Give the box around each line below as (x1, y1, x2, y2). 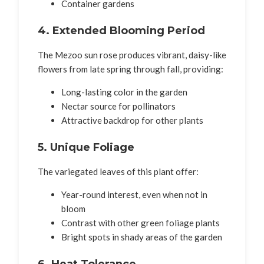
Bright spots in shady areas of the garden (61, 231, 222, 242)
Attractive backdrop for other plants (61, 114, 203, 126)
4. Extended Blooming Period (38, 24, 205, 37)
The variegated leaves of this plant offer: (38, 166, 199, 177)
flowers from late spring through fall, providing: (38, 63, 223, 74)
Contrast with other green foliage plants (61, 217, 220, 228)
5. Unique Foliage (38, 140, 134, 154)
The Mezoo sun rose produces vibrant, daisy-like (38, 49, 226, 60)
